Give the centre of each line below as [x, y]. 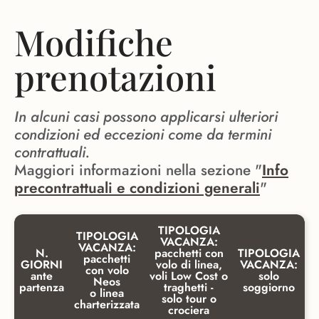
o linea [107, 293]
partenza [42, 288]
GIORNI [42, 265]
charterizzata [107, 305]
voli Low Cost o [189, 276]
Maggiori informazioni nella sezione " [138, 171]
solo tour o [189, 299]
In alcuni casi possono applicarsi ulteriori [146, 117]
